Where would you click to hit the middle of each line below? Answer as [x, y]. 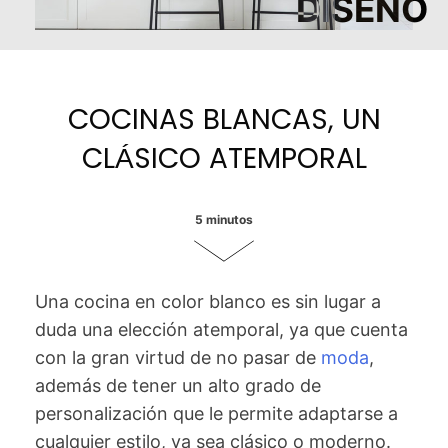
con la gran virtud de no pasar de [178, 357]
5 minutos [224, 219]
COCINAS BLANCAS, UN [224, 119]
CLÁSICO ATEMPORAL [224, 158]
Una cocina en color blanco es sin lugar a [208, 301]
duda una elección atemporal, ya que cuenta [221, 329]
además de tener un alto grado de [178, 385]
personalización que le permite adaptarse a [216, 413]
